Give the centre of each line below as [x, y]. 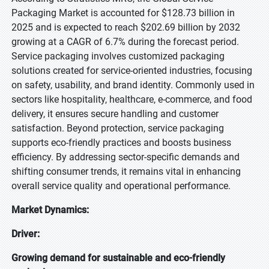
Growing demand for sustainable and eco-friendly [118, 258]
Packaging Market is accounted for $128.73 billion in [123, 13]
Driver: [27, 234]
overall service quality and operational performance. [121, 186]
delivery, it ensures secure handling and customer [115, 114]
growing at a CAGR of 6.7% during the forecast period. [125, 42]
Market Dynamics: [51, 210]
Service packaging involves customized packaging [118, 56]
